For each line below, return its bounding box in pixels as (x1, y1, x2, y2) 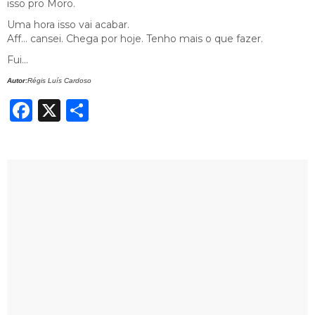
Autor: (7, 76, 27, 84)
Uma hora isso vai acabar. (7, 18, 129, 31)
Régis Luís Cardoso (27, 76, 91, 84)
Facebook (32, 96, 141, 124)
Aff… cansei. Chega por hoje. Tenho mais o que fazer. (7, 32, 263, 45)
